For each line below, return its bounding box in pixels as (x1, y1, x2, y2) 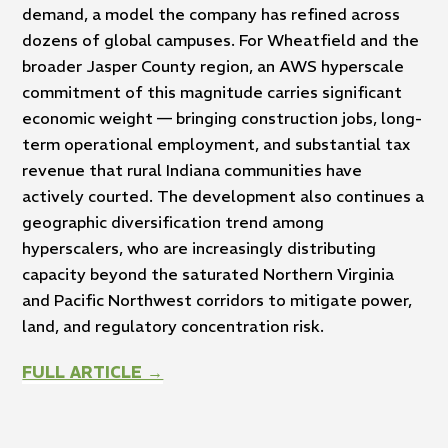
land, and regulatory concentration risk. (22, 315, 325, 336)
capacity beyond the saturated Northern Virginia (22, 263, 395, 284)
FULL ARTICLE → (22, 361, 164, 382)
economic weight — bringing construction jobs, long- (22, 107, 423, 128)
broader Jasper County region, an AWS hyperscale (22, 55, 405, 76)
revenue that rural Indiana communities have (22, 159, 363, 180)
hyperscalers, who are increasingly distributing (22, 237, 377, 258)
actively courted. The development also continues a (22, 185, 425, 206)
